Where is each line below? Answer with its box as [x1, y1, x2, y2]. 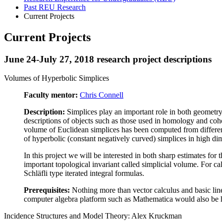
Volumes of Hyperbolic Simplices [4, 74, 109, 83]
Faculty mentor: [24, 91, 80, 100]
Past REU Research [24, 2, 86, 11]
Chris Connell [80, 91, 123, 100]
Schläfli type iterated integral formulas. [24, 169, 144, 178]
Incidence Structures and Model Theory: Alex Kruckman [4, 212, 182, 221]
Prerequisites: [24, 186, 70, 195]
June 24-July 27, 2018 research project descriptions [4, 54, 212, 64]
